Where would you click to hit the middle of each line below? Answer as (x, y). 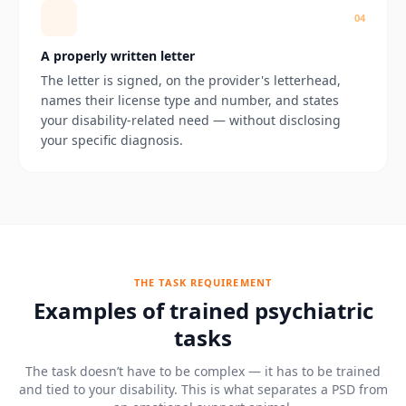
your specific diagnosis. (112, 140)
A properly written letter (118, 55)
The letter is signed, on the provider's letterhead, (191, 80)
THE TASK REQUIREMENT (203, 282)
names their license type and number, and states (190, 100)
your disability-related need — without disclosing (191, 120)
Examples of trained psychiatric (203, 310)
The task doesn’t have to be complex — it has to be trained (203, 371)
